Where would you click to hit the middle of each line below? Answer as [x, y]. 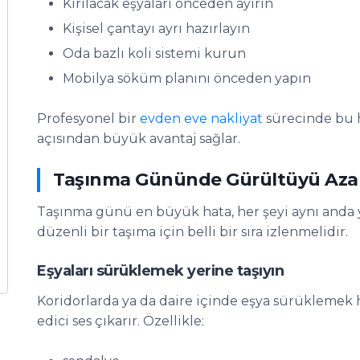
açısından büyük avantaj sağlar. [139, 139]
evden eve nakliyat [201, 119]
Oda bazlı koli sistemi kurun [154, 53]
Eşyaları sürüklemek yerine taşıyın [160, 271]
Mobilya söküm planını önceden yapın [187, 78]
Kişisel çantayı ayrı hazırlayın [156, 29]
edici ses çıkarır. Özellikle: [121, 321]
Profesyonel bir [88, 119]
